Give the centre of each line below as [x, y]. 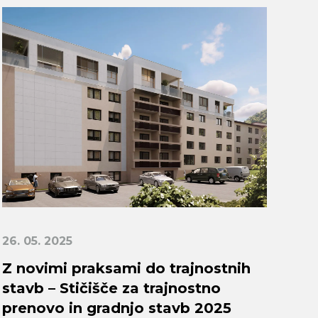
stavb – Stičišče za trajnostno [111, 288]
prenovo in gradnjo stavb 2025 [116, 308]
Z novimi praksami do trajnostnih [126, 268]
